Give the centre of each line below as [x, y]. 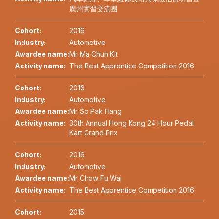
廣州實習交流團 [93, 9]
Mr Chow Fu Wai [96, 178]
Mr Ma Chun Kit [94, 54]
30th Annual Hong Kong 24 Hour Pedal [131, 123]
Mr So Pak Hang [96, 111]
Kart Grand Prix [94, 133]
